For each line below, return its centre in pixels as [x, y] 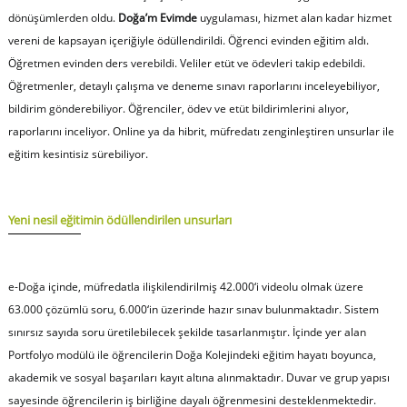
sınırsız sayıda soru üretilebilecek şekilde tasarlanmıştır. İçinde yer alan [187, 332]
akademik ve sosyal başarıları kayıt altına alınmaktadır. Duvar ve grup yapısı [199, 377]
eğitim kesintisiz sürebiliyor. [78, 154]
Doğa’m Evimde [157, 17]
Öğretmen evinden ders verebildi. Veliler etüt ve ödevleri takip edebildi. [186, 63]
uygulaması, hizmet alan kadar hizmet [294, 17]
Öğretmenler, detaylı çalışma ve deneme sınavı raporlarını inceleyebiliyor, [194, 85]
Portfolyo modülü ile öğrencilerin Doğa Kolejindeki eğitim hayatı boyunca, [192, 354]
